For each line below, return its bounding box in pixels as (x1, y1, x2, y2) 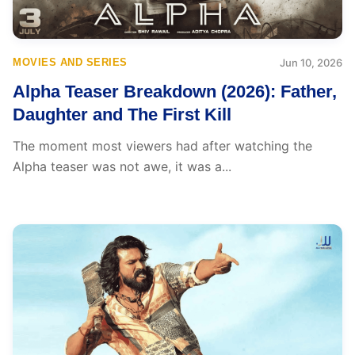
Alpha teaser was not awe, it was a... (13, 158, 231, 174)
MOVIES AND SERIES (13, 56, 128, 68)
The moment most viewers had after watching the (13, 138, 312, 154)
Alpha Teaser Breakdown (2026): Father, (13, 82, 337, 101)
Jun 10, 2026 (280, 56, 342, 69)
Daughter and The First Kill (13, 105, 231, 124)
